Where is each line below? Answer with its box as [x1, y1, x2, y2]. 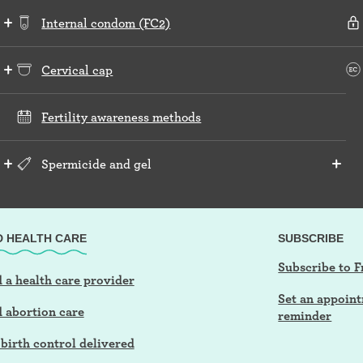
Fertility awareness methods [41, 109, 202, 125]
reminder [278, 307, 332, 323]
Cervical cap [41, 62, 113, 78]
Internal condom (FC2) [41, 15, 171, 31]
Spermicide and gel [41, 156, 152, 172]
